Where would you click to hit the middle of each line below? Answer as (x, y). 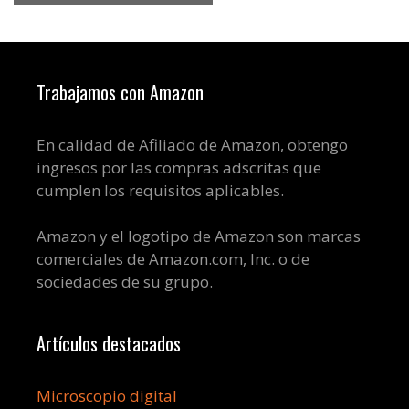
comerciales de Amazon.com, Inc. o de (173, 259)
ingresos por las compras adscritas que (179, 167)
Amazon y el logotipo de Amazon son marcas (199, 236)
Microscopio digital (107, 396)
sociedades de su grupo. (125, 282)
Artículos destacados (109, 344)
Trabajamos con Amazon (120, 92)
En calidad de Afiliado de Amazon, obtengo (192, 144)
